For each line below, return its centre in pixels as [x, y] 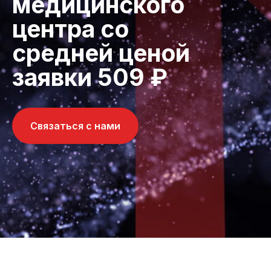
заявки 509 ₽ [90, 77]
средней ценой [101, 53]
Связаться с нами [75, 126]
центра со [70, 29]
